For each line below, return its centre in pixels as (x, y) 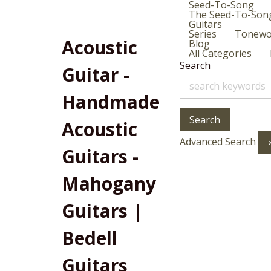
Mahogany (109, 184)
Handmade (111, 102)
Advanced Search (218, 142)
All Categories (220, 53)
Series (203, 34)
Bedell (90, 238)
